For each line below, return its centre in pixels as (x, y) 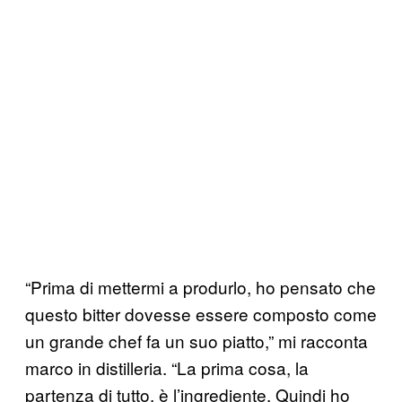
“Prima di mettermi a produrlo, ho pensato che (201, 286)
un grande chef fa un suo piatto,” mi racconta (197, 340)
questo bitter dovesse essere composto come (201, 313)
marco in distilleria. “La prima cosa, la (167, 367)
